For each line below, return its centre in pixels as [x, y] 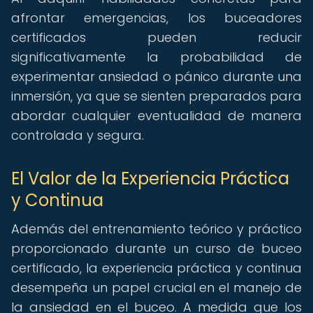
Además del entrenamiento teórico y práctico [156, 229]
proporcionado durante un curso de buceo [156, 248]
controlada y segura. [78, 135]
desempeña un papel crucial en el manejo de [156, 287]
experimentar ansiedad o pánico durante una [156, 77]
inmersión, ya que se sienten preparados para [156, 96]
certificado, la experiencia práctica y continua [156, 268]
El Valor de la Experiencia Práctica [150, 179]
